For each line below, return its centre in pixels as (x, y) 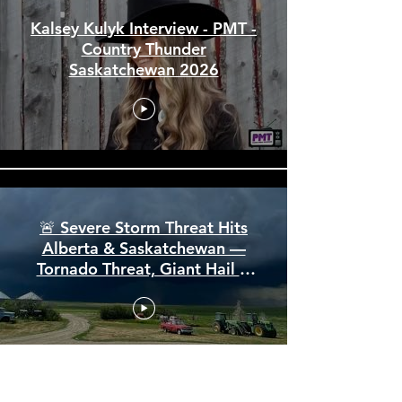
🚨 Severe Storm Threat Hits (144, 324)
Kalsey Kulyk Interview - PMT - (144, 125)
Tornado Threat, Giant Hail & (144, 366)
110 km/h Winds (144, 386)
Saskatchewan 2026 (144, 166)
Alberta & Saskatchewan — (144, 345)
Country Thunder (144, 146)
